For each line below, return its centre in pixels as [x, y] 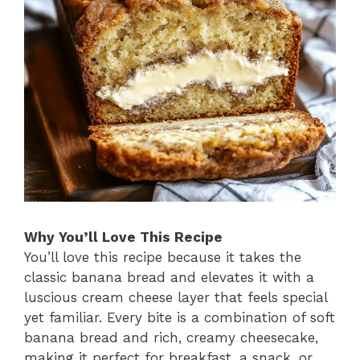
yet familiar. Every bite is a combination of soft [180, 318]
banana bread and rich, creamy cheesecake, [171, 338]
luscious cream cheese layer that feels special [176, 298]
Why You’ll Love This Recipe [123, 237]
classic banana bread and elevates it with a [169, 278]
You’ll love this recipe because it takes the [163, 258]
